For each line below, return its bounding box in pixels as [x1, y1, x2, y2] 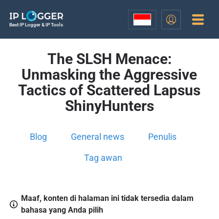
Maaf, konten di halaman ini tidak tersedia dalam [21, 194, 194, 203]
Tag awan [84, 153, 123, 163]
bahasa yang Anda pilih [21, 205, 103, 215]
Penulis [148, 131, 177, 142]
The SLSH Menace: [47, 50, 172, 67]
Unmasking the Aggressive [22, 66, 197, 83]
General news [71, 131, 125, 142]
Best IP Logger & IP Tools [9, 22, 63, 27]
